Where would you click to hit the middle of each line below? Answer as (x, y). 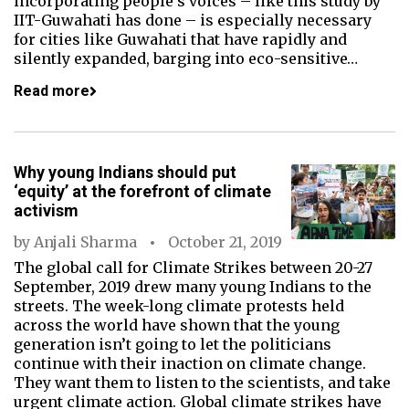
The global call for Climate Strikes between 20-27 (193, 267)
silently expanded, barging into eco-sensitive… (186, 58)
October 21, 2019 (225, 242)
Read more (52, 91)
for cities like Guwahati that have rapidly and (180, 39)
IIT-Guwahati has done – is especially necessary (193, 20)
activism (46, 210)
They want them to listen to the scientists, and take (202, 383)
